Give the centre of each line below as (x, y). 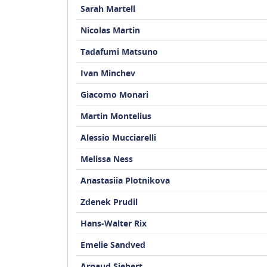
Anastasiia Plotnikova (125, 180)
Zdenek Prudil (109, 202)
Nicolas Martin (110, 30)
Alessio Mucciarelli (118, 137)
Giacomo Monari (114, 94)
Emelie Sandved (113, 245)
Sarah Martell (108, 9)
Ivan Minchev (108, 73)
